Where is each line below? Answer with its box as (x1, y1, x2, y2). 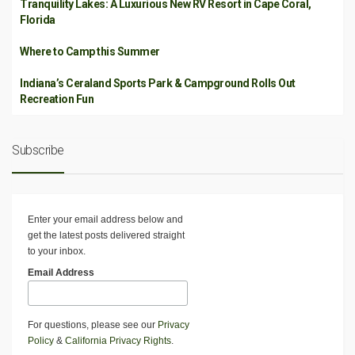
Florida (20, 13, 55, 26)
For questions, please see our (28, 319, 158, 330)
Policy (28, 334, 54, 346)
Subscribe (12, 142, 64, 158)
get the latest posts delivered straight (28, 229, 185, 241)
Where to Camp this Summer (20, 44, 160, 58)
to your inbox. (28, 245, 86, 257)
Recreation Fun (20, 92, 94, 105)
